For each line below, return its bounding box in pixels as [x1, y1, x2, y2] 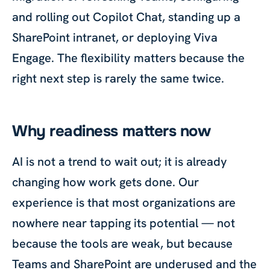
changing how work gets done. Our [12, 174, 199, 190]
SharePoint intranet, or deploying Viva [12, 30, 218, 45]
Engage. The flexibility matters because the [12, 50, 245, 66]
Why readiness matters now [12, 121, 211, 141]
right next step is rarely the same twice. [12, 71, 224, 86]
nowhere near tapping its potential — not [12, 215, 235, 231]
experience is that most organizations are [12, 195, 236, 210]
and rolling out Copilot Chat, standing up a [12, 9, 240, 25]
